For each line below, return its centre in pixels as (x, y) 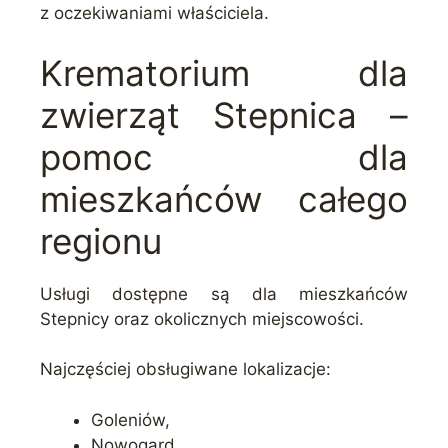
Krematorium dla (224, 72)
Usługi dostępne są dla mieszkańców (224, 293)
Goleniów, (130, 419)
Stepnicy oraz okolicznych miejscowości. (202, 318)
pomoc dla (224, 156)
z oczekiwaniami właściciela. (154, 13)
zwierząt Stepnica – (224, 114)
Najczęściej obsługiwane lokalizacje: (185, 369)
